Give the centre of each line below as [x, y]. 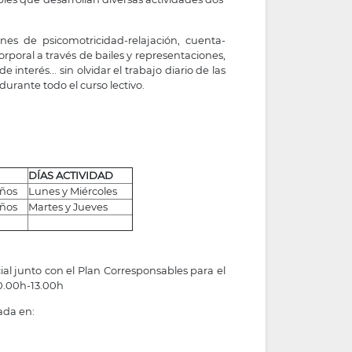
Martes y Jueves [68, 206]
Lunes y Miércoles [72, 191]
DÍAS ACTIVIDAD [70, 175]
